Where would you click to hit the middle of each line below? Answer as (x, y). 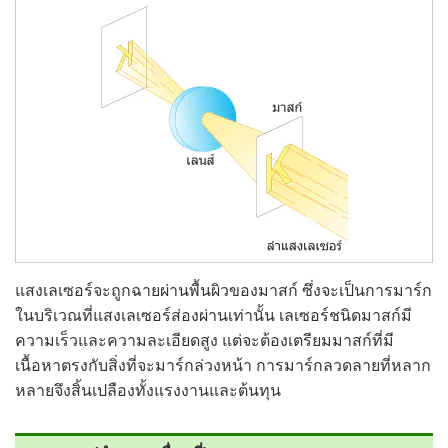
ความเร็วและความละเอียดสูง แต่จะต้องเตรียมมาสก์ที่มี (204, 340)
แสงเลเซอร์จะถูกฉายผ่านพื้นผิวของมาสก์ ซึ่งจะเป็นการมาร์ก (223, 290)
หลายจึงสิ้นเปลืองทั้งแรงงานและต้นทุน (148, 390)
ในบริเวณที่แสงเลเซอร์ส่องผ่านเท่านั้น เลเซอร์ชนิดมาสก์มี (213, 315)
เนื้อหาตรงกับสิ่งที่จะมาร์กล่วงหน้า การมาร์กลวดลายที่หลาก (223, 365)
